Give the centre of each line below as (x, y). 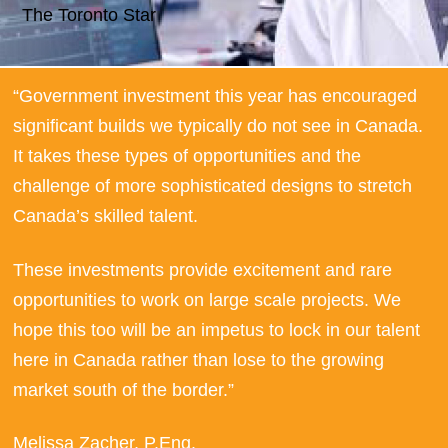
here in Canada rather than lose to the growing (199, 359)
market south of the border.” (124, 389)
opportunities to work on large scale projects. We (207, 299)
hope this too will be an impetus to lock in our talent (217, 329)
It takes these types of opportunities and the (187, 156)
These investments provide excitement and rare (203, 269)
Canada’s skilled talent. (106, 216)
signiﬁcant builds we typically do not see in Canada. (218, 126)
